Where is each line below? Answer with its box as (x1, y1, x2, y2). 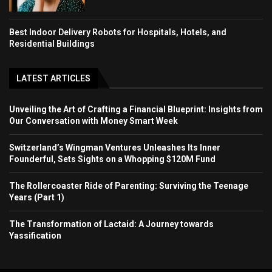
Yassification (9, 230, 61, 240)
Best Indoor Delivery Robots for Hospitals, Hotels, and (9, 27, 226, 37)
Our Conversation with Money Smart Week (9, 115, 178, 126)
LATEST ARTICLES (16, 73, 90, 83)
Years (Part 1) (9, 192, 64, 202)
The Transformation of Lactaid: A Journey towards (9, 219, 214, 229)
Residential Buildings (9, 38, 95, 49)
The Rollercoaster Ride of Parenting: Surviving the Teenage (9, 180, 248, 191)
